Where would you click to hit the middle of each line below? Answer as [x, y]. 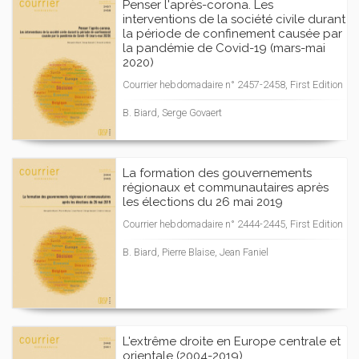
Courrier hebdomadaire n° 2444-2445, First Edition [233, 224]
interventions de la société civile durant [234, 19]
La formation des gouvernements [217, 173]
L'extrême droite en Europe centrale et [232, 341]
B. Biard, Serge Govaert [172, 113]
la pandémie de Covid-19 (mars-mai [224, 48]
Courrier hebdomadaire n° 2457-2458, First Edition [233, 85]
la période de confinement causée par [232, 34]
